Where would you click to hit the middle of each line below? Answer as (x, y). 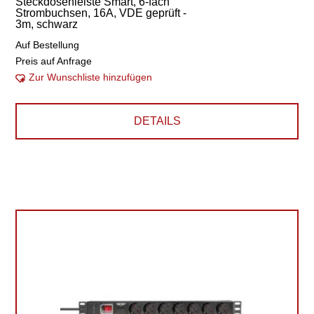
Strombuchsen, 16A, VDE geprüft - (101, 13)
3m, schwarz (47, 24)
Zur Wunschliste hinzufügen (91, 77)
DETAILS (157, 121)
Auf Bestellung (48, 45)
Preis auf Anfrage (54, 61)
